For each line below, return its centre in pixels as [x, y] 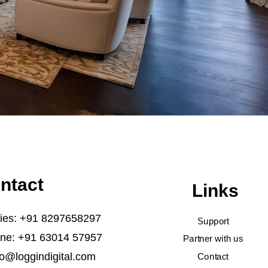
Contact [213, 256]
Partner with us [213, 239]
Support [213, 221]
